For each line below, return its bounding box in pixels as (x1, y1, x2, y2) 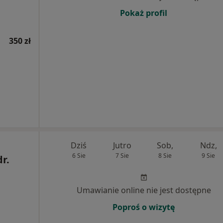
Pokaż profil (120, 7, 167, 18)
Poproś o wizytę (112, 202, 175, 213)
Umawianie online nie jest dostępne (76, 185, 211, 196)
